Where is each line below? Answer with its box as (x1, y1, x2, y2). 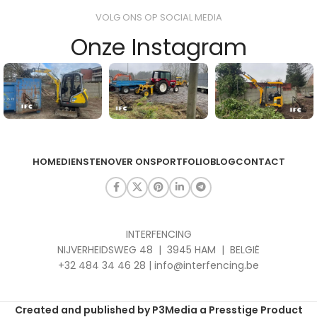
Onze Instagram (70, 31, 247, 64)
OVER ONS (107, 154, 156, 168)
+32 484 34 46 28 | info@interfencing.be (58, 258, 259, 272)
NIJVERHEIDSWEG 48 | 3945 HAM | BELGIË (57, 242, 260, 257)
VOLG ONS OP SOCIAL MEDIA (95, 11, 222, 25)
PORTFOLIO (156, 154, 210, 168)
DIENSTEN (60, 154, 108, 168)
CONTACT (235, 154, 285, 168)
